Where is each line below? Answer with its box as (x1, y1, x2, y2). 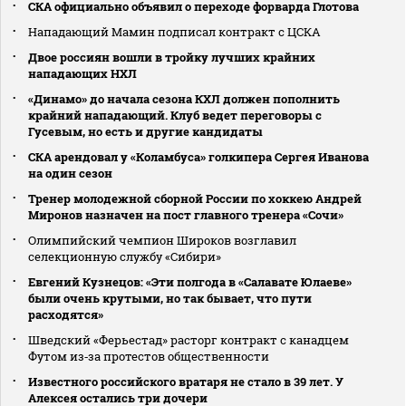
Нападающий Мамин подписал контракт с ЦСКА (28, 23, 321, 40)
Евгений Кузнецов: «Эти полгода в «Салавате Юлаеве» (28, 273, 352, 290)
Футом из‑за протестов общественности (28, 347, 269, 364)
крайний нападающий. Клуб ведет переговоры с (28, 106, 322, 123)
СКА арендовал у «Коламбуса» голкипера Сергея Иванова (28, 148, 369, 165)
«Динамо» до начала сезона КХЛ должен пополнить (28, 90, 340, 107)
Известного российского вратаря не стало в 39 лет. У (28, 372, 343, 390)
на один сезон (28, 164, 112, 181)
